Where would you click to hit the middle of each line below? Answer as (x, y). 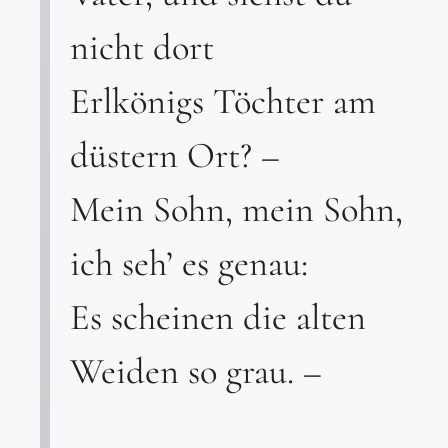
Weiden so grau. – (196, 370)
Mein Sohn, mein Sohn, (236, 208)
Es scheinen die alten (218, 316)
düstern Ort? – (175, 154)
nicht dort (142, 46)
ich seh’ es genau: (189, 262)
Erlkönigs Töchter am (223, 100)
